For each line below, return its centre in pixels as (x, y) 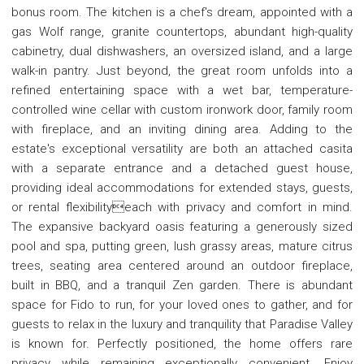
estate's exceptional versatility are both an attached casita (182, 148)
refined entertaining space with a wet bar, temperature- (182, 90)
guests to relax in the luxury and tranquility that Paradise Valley (182, 324)
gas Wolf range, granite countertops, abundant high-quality (182, 31)
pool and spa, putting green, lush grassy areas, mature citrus (182, 246)
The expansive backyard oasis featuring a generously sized (182, 226)
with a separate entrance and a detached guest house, (182, 168)
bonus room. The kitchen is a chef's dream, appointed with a (182, 12)
